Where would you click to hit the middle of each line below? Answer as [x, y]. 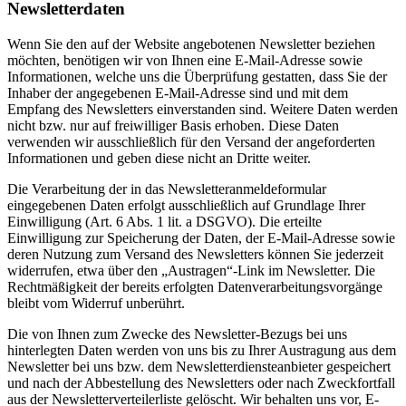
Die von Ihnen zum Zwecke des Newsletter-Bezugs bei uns [177, 334]
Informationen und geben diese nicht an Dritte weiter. [159, 159]
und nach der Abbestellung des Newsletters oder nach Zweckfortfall [201, 383]
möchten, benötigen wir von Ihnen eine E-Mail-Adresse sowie [185, 61]
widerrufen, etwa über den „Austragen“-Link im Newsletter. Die [191, 271]
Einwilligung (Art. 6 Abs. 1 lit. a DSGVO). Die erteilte [164, 222]
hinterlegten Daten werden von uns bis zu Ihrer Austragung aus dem [202, 351]
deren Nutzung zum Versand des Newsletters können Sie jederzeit [195, 255]
